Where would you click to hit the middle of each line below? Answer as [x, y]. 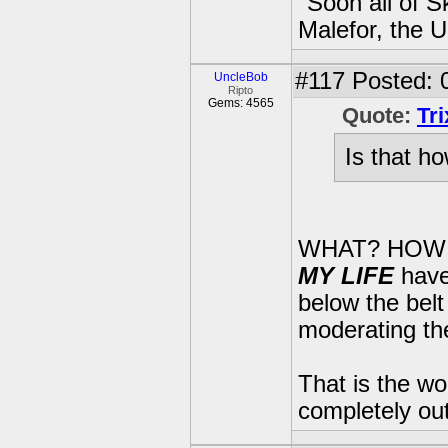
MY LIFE [349, 276]
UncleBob [241, 77]
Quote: [379, 115]
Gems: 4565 [241, 103]
